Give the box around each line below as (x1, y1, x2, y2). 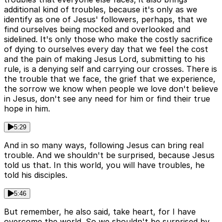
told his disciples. (4, 170, 67, 180)
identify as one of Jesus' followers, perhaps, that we (4, 14, 207, 25)
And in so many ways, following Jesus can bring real (4, 140, 204, 151)
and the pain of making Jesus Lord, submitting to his (4, 54, 205, 64)
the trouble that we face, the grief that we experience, (4, 74, 216, 84)
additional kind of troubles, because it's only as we (4, 4, 197, 15)
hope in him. (4, 104, 50, 114)
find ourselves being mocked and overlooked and (4, 24, 190, 35)
